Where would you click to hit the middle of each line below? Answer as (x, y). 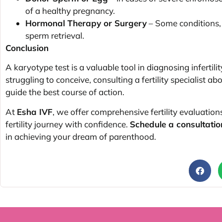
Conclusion (27, 48)
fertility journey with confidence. (68, 124)
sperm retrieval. (55, 35)
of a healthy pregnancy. (70, 10)
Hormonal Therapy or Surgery (86, 23)
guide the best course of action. (65, 92)
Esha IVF (35, 111)
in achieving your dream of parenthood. (81, 136)
